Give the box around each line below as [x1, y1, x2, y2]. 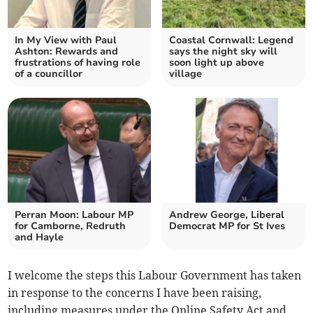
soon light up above [169, 56, 264, 70]
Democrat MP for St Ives [169, 219, 285, 233]
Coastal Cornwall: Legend [169, 34, 293, 48]
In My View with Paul [15, 34, 117, 48]
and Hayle [15, 231, 64, 245]
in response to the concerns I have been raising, [8, 286, 262, 300]
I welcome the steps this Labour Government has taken [8, 268, 302, 283]
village [169, 67, 202, 81]
